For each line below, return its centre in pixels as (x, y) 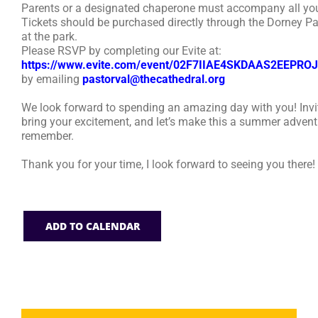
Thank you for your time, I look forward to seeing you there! (168, 164)
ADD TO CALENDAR (92, 226)
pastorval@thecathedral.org (154, 79)
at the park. (49, 36)
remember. (48, 136)
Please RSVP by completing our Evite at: (121, 50)
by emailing (52, 79)
